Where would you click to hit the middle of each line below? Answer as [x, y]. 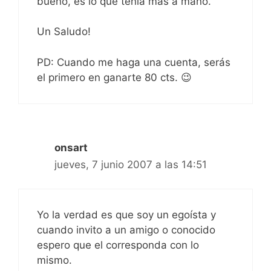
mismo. [54, 260]
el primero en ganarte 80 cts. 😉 [114, 77]
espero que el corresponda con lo [118, 245]
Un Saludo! [64, 32]
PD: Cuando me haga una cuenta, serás [134, 62]
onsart [71, 147]
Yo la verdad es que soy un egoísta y [126, 215]
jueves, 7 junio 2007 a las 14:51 [131, 164]
